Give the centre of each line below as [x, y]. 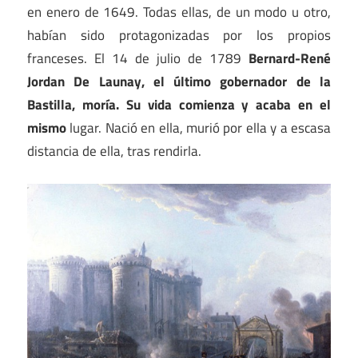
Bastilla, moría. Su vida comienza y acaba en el [179, 105]
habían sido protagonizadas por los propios [179, 36]
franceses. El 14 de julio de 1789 [138, 59]
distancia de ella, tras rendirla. [114, 151]
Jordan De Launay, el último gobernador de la [179, 82]
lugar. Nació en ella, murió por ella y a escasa [199, 128]
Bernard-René [290, 59]
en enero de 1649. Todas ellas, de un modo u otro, [179, 12]
